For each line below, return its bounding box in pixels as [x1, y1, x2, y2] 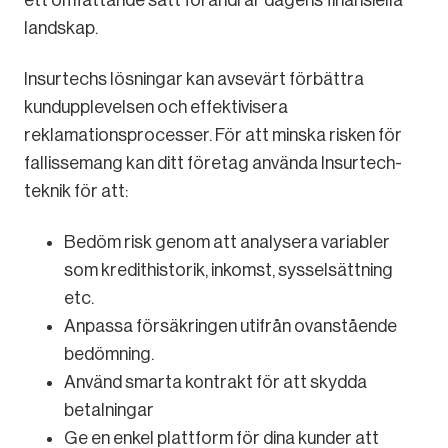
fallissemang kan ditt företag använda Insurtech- [24, 152, 402, 173]
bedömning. [64, 343, 154, 364]
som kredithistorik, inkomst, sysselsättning [64, 259, 393, 280]
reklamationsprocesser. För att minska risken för [24, 124, 402, 145]
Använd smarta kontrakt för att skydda [64, 371, 367, 392]
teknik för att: [24, 180, 128, 201]
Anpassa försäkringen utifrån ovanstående [64, 315, 397, 336]
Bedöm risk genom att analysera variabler [64, 231, 390, 252]
